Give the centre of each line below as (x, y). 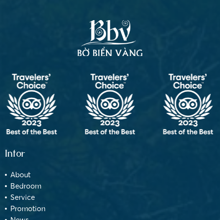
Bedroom (26, 186)
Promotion (28, 208)
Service (23, 197)
